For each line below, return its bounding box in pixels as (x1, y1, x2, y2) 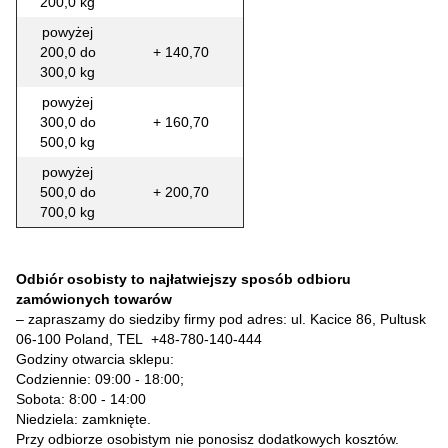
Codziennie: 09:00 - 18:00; (16, 370, 188, 387)
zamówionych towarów (16, 290, 172, 307)
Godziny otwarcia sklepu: (16, 350, 174, 367)
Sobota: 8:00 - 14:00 (16, 390, 146, 407)
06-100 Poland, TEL (16, 330, 151, 347)
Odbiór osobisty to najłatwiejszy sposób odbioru (16, 270, 351, 287)
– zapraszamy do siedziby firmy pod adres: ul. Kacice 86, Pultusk (16, 310, 426, 327)
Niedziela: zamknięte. (16, 410, 151, 427)
